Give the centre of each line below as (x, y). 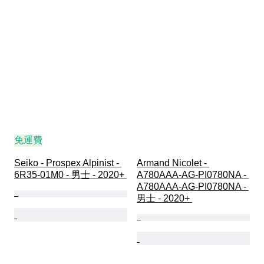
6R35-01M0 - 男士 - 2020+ (70, 175)
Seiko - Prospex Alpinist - (68, 163)
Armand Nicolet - (173, 163)
